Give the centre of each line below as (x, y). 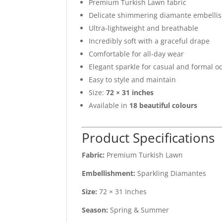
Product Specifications (148, 138)
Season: (95, 210)
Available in (109, 106)
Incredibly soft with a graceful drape (149, 41)
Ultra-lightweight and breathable (144, 28)
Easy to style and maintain (133, 80)
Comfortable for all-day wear (137, 54)
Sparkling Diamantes (171, 173)
